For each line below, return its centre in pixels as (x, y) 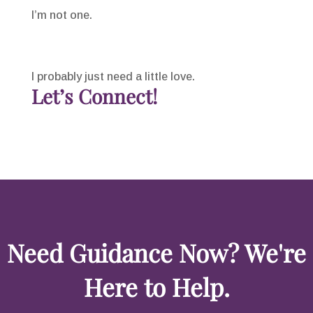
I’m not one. (61, 15)
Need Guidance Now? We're (156, 253)
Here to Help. (156, 287)
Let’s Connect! (94, 96)
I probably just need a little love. (113, 77)
